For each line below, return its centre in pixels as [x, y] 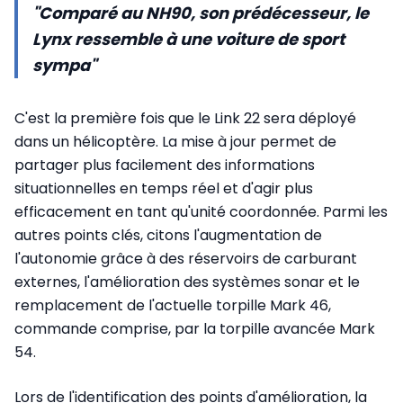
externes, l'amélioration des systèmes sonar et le [187, 282]
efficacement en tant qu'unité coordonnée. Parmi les [201, 211]
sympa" [64, 65]
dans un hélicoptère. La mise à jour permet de [175, 141]
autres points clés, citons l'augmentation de [168, 235]
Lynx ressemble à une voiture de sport [188, 39]
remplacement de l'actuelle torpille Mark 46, [173, 305]
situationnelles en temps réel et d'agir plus [164, 188]
